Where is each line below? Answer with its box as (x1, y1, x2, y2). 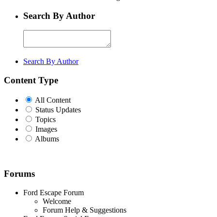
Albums (35, 134, 59, 143)
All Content (35, 95, 71, 104)
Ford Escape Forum (23, 188, 84, 197)
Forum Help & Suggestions (43, 206, 126, 215)
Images (35, 124, 57, 133)
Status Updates (35, 105, 81, 114)
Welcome (43, 197, 71, 206)
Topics (35, 115, 56, 124)
